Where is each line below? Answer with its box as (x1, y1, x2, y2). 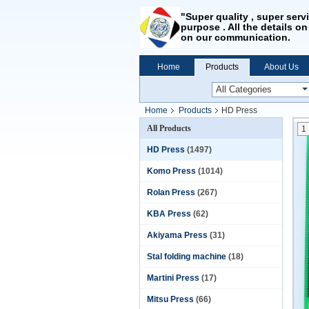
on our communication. (181, 32, 290, 43)
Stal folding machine (147, 252, 226, 261)
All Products (147, 123, 191, 133)
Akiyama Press (147, 230, 208, 240)
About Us (264, 62, 299, 72)
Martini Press (147, 273, 199, 283)
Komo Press (147, 166, 196, 176)
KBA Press (147, 209, 191, 219)
